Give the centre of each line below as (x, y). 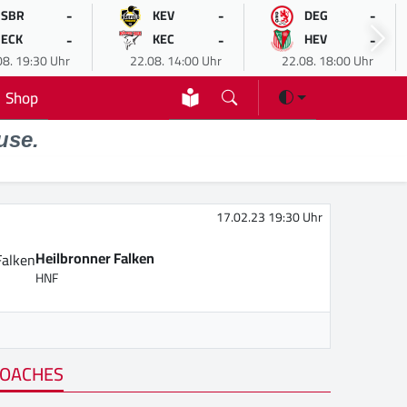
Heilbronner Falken (95, 258)
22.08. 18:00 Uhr (327, 61)
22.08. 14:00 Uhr (175, 61)
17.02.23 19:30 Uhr (269, 218)
